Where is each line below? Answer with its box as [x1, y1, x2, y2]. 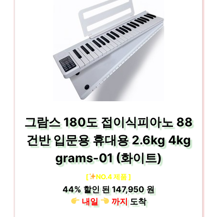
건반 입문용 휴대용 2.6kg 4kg [26, 132, 191, 147]
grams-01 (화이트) [55, 150, 162, 165]
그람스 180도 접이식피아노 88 [24, 114, 193, 129]
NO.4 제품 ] [96, 172, 132, 181]
